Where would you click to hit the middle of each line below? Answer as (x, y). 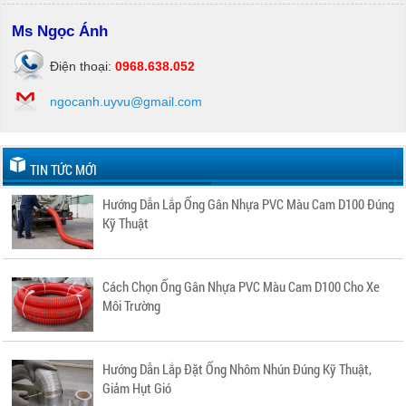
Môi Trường (131, 305)
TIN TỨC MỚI (63, 169)
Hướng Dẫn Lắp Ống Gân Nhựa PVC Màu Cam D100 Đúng (248, 204)
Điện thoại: (82, 66)
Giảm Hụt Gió (137, 388)
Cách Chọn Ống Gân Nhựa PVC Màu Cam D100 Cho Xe (241, 286)
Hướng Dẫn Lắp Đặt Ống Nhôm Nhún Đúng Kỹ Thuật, (237, 369)
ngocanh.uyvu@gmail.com (126, 101)
